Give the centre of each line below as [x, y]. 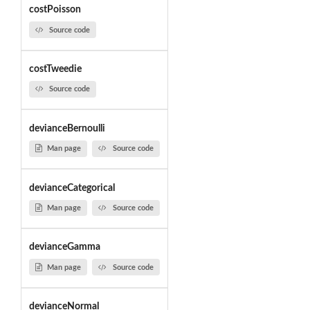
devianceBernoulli [67, 128]
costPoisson [55, 10]
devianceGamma [64, 247]
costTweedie [55, 70]
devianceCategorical [72, 188]
